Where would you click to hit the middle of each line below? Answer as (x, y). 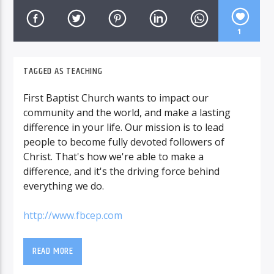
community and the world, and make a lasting (127, 112)
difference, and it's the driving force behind (122, 171)
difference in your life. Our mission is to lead (124, 127)
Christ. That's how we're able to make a (114, 156)
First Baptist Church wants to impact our (116, 98)
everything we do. (64, 186)
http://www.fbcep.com (73, 215)
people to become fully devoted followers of (124, 142)
